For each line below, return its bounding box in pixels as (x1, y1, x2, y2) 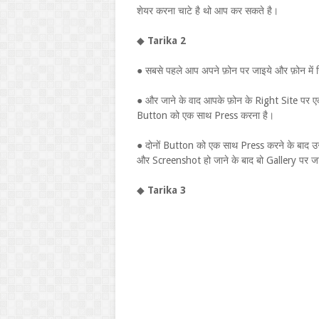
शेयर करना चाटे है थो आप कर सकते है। (137, 5, 278, 16)
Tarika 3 (147, 184, 186, 196)
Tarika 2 (147, 35, 186, 46)
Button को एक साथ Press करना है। (137, 110, 274, 121)
